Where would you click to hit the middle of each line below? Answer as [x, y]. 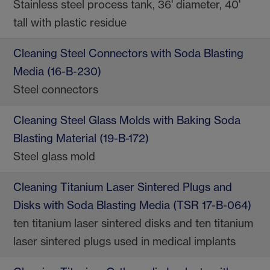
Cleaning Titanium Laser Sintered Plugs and [123, 187]
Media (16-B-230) [57, 72]
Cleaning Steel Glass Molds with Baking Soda [127, 121]
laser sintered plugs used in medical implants [124, 242]
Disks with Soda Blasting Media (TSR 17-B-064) [132, 206]
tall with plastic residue [70, 23]
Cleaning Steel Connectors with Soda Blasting [128, 54]
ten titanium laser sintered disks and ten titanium [133, 224]
